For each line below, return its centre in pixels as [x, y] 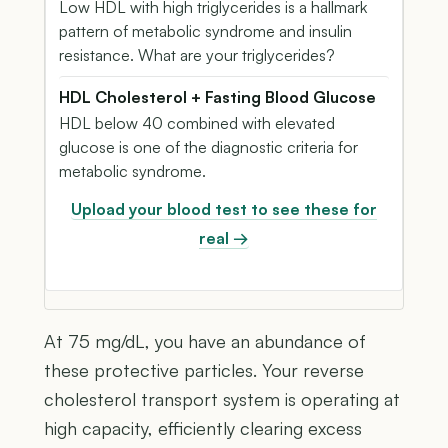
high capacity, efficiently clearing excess [203, 427]
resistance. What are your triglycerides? [197, 54]
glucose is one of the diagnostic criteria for [208, 146]
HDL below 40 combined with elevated [197, 122]
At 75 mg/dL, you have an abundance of [205, 340]
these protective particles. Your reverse [204, 369]
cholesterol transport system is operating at [222, 398]
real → [224, 237]
